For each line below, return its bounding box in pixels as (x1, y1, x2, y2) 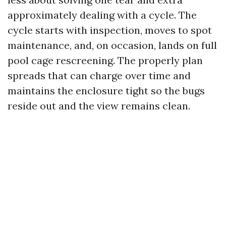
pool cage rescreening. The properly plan (8, 54, 203, 67)
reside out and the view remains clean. (8, 99, 190, 112)
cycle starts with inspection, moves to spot (8, 24, 212, 36)
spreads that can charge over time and (8, 69, 191, 82)
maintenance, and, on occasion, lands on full (8, 39, 217, 51)
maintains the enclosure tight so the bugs (8, 84, 205, 97)
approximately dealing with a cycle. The (8, 9, 197, 21)
